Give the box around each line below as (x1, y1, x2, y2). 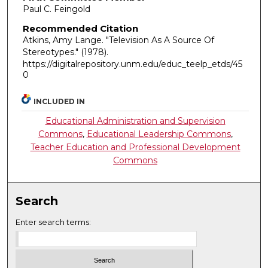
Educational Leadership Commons (86, 128, 231, 139)
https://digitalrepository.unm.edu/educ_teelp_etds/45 (22, 59, 242, 70)
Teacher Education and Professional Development (30, 141, 240, 153)
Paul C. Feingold (22, 4, 90, 15)
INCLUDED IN (33, 96, 86, 106)
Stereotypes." (22, 47, 81, 58)
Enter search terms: (16, 217, 92, 227)
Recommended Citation (22, 23, 138, 35)
